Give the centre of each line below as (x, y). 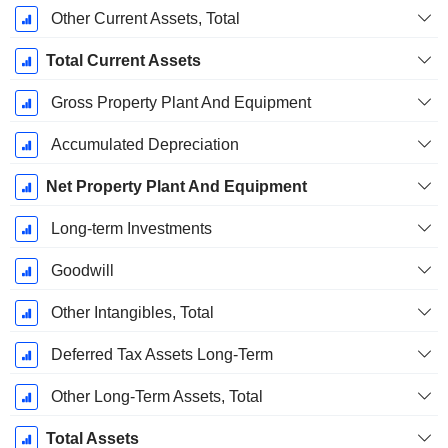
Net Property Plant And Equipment (176, 187)
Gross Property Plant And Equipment (180, 103)
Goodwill (82, 271)
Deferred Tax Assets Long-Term (161, 355)
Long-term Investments (131, 229)
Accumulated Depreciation (144, 145)
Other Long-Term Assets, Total (156, 397)
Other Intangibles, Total (132, 313)
